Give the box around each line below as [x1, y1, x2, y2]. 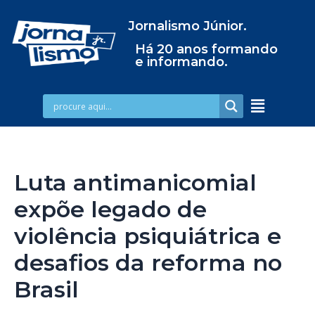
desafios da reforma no [14, 248, 282, 276]
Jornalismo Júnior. [127, 18, 247, 34]
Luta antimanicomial [14, 168, 257, 196]
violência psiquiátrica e [14, 221, 281, 250]
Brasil [14, 275, 79, 303]
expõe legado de [14, 195, 207, 223]
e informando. [134, 54, 228, 70]
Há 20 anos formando [134, 41, 278, 57]
